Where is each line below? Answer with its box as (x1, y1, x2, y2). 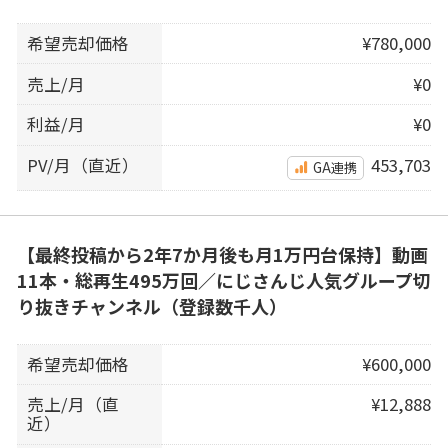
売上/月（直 (27, 392, 120, 417)
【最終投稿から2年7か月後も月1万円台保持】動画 (16, 240, 428, 267)
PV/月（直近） (27, 152, 140, 177)
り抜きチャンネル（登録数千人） (16, 292, 287, 319)
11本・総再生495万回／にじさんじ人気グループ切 (16, 266, 431, 293)
